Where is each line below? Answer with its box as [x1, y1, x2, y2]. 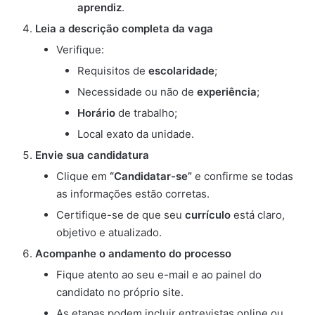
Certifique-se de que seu [56, 208, 185, 222]
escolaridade [148, 64, 214, 78]
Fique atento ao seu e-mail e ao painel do [56, 268, 262, 282]
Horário [77, 106, 115, 120]
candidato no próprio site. [56, 285, 184, 300]
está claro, [231, 208, 285, 222]
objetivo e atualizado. [56, 226, 162, 240]
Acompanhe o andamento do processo [35, 247, 231, 261]
